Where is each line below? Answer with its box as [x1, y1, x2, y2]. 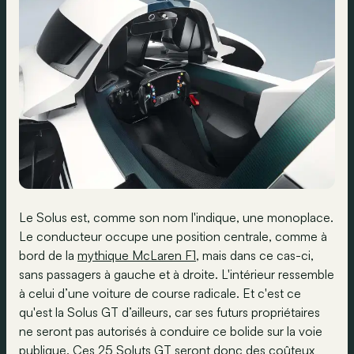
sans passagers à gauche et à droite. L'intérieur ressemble [19, 266, 334, 283]
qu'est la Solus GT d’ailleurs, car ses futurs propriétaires [19, 304, 320, 321]
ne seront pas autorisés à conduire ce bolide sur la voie [19, 323, 322, 340]
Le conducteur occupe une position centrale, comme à [19, 228, 327, 245]
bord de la [19, 247, 77, 264]
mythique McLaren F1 [77, 247, 196, 264]
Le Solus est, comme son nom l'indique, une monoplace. [19, 209, 333, 226]
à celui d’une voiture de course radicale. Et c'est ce [19, 285, 301, 302]
